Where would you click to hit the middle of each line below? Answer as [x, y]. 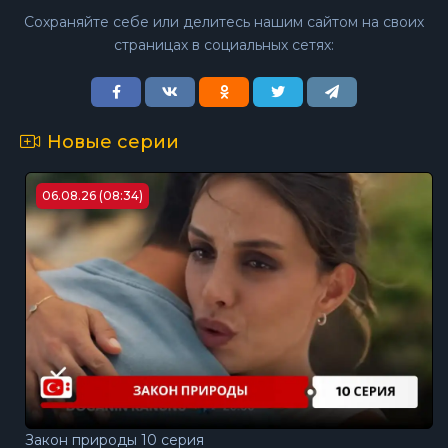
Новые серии [113, 142]
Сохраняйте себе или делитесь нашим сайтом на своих [224, 22]
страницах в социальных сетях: [224, 45]
